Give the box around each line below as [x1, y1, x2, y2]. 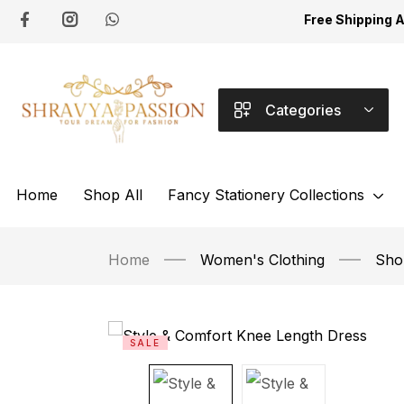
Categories [264, 100, 341, 119]
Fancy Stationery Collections [168, 185, 364, 204]
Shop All [83, 185, 142, 204]
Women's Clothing [200, 250, 325, 269]
